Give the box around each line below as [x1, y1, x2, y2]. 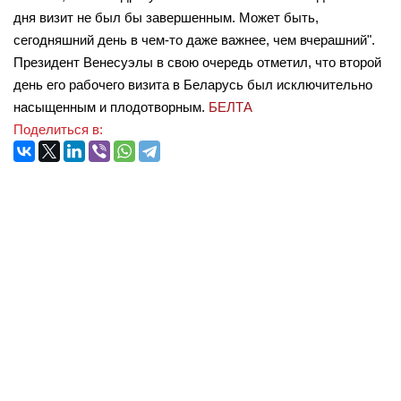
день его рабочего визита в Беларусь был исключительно [13, 77, 372, 92]
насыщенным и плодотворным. [13, 99, 209, 115]
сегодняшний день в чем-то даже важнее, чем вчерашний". [13, 32, 375, 47]
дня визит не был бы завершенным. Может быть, [13, 10, 319, 25]
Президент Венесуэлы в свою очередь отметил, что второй [13, 55, 381, 70]
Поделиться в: [13, 122, 103, 137]
